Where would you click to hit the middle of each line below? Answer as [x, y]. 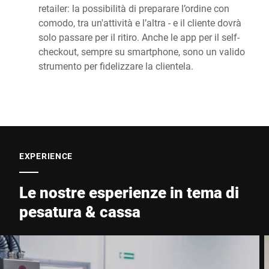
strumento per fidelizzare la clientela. [116, 66]
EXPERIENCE [46, 156]
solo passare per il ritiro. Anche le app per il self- [139, 37]
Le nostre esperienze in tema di [129, 192]
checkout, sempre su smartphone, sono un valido [142, 52]
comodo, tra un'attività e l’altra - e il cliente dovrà [140, 23]
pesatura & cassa [80, 212]
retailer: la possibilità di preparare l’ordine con [134, 8]
